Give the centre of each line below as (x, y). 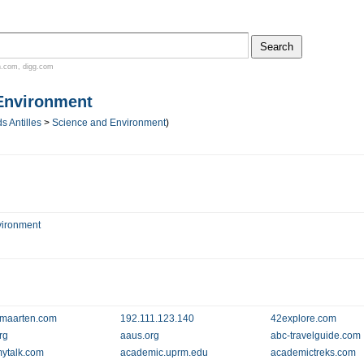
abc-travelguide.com (316, 336)
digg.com (38, 67)
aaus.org (139, 336)
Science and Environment (109, 123)
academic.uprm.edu (164, 353)
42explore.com (304, 318)
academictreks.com (314, 353)
